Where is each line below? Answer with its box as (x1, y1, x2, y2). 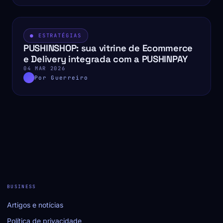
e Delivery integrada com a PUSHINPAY (23, 53, 188, 65)
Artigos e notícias (7, 201, 63, 210)
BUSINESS (7, 183, 36, 190)
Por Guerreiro (34, 74, 89, 82)
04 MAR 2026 (23, 65, 66, 72)
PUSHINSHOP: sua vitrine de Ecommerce (23, 42, 193, 54)
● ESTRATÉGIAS (30, 32, 82, 39)
